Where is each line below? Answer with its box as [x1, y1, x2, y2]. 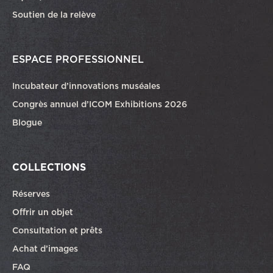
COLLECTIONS [12, 160, 86, 174]
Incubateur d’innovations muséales [12, 79, 160, 92]
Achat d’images [12, 242, 78, 255]
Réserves [12, 187, 50, 200]
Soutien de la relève [12, 8, 96, 21]
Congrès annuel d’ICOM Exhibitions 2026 [12, 97, 187, 110]
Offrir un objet [12, 205, 76, 218]
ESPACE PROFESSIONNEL [12, 52, 144, 66]
